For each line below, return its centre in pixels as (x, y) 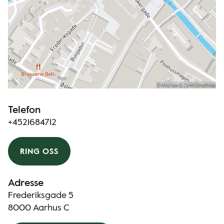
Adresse (26, 183)
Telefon (24, 110)
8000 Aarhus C (39, 208)
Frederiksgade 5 (41, 195)
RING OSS (39, 152)
